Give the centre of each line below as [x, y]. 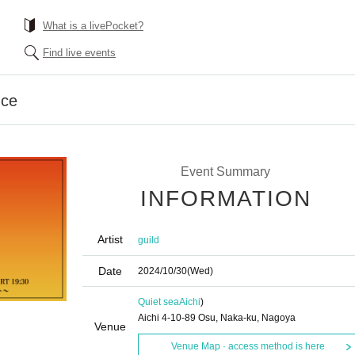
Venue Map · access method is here [248, 346]
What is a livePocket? [93, 26]
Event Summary [225, 172]
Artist [110, 239]
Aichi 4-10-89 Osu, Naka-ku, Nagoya [217, 318]
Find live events [79, 53]
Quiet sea [158, 302]
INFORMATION [226, 198]
